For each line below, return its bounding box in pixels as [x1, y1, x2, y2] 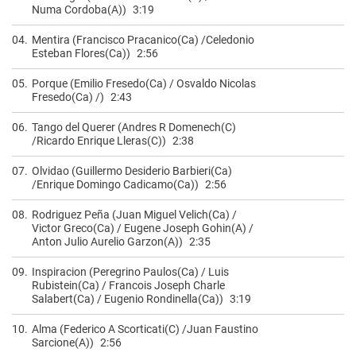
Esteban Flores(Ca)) [32, 46, 130, 60]
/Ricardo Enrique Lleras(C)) [32, 133, 166, 147]
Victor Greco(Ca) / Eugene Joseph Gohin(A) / [32, 221, 253, 234]
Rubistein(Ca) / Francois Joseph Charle [32, 278, 225, 292]
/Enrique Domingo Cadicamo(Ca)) [32, 177, 199, 191]
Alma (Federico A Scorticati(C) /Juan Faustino [32, 322, 258, 335]
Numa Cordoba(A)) [32, 2, 126, 16]
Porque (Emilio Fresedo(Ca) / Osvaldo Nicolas [32, 76, 256, 90]
